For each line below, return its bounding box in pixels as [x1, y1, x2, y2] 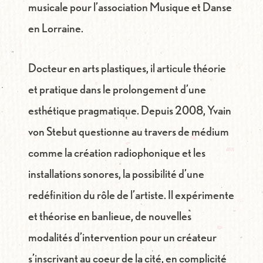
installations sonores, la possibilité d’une [28, 167, 204, 181]
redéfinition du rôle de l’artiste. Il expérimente [28, 188, 234, 202]
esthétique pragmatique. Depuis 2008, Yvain [28, 103, 231, 117]
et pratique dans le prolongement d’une [28, 82, 206, 96]
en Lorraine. [28, 21, 83, 35]
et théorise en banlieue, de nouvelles [28, 209, 191, 223]
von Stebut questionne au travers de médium [28, 124, 229, 139]
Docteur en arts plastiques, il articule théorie [28, 61, 226, 75]
